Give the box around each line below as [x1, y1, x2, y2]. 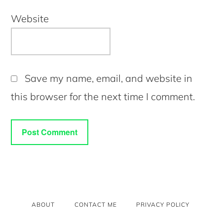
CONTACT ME [74, 200, 117, 208]
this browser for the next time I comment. [11, 90, 195, 103]
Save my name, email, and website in [25, 72, 193, 84]
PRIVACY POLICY [136, 200, 189, 208]
